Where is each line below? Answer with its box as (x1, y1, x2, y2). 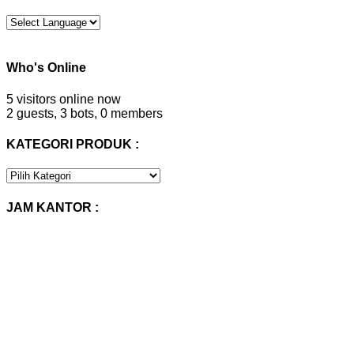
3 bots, (60, 106, 97, 120)
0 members (100, 106, 163, 120)
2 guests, (6, 106, 57, 120)
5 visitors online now (6, 92, 121, 106)
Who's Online (6, 61, 86, 75)
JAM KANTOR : (6, 200, 99, 214)
